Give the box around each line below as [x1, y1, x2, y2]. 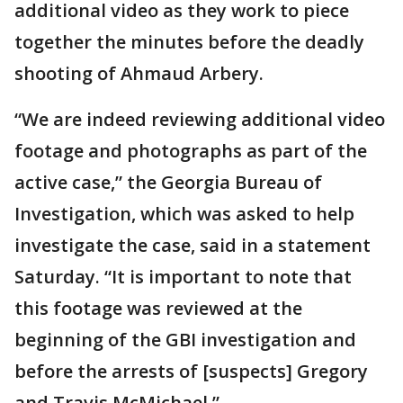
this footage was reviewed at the [14, 296, 302, 321]
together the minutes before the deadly [14, 30, 364, 55]
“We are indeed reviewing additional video [14, 107, 385, 132]
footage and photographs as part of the [14, 139, 367, 164]
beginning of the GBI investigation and [14, 327, 356, 353]
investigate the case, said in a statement [14, 233, 371, 258]
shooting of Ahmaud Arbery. [14, 61, 264, 86]
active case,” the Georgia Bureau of [14, 170, 322, 195]
